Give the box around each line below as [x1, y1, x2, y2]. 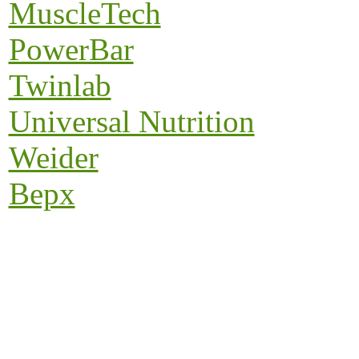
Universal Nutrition [8, 103, 255, 139]
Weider [8, 139, 99, 175]
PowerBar [8, 31, 134, 67]
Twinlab [8, 67, 111, 103]
